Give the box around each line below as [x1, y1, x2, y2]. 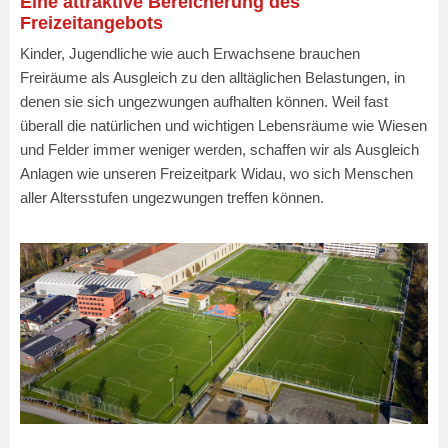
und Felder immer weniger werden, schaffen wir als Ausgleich [20, 140, 419, 158]
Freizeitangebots [20, 13, 163, 34]
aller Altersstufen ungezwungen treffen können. [20, 188, 328, 206]
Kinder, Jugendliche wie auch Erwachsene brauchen [20, 44, 360, 62]
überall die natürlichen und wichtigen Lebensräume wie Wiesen [20, 116, 427, 134]
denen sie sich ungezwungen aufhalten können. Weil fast [20, 92, 388, 110]
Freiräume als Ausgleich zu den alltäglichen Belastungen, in [20, 68, 405, 86]
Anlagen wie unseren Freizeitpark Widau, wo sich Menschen [20, 164, 413, 182]
